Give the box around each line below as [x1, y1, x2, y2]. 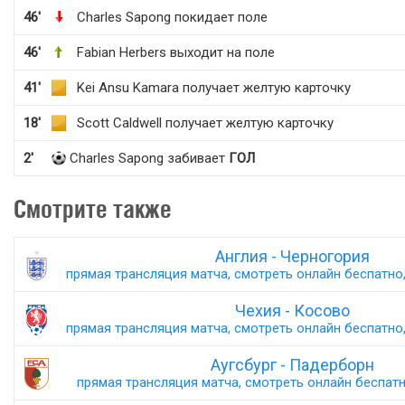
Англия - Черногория [215, 247, 370, 266]
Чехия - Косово [235, 301, 350, 320]
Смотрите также [14, 194, 172, 223]
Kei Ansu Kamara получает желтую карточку [77, 80, 351, 96]
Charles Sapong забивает [70, 150, 229, 166]
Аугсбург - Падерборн [211, 355, 374, 374]
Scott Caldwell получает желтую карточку [77, 115, 334, 131]
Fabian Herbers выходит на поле [77, 44, 275, 61]
